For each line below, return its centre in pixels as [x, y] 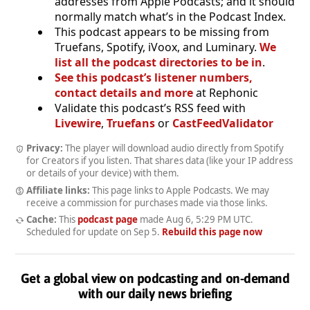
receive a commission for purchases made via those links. [147, 202]
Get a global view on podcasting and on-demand [155, 279]
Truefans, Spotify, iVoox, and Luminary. [157, 47]
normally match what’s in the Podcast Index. [170, 16]
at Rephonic [226, 92]
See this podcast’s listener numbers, [154, 77]
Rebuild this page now [212, 232]
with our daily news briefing [155, 294]
